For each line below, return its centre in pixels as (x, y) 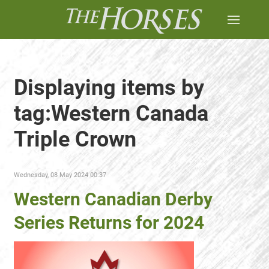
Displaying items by (109, 88)
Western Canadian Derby (113, 199)
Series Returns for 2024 (109, 222)
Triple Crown (75, 139)
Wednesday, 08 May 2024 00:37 (60, 175)
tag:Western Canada (111, 113)
